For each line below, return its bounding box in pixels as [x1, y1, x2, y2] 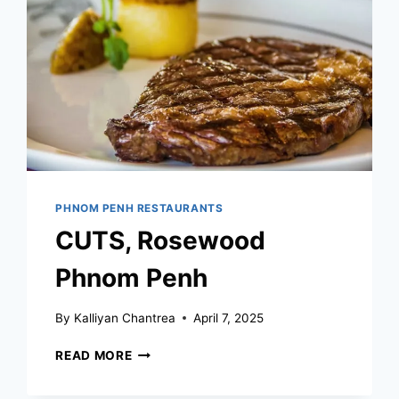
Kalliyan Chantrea [73, 310, 175, 325]
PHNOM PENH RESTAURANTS [55, 201, 224, 216]
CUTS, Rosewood [55, 225, 266, 256]
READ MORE [55, 347, 133, 362]
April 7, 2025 [192, 310, 264, 325]
